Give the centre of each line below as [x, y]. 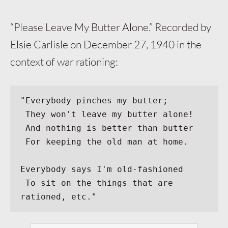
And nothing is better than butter [110, 128]
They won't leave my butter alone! [110, 114]
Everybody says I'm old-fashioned [102, 169]
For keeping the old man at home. [107, 141]
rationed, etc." [59, 196]
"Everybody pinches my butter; [94, 100]
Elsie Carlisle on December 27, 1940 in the [106, 45]
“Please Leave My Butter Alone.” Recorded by [111, 27]
